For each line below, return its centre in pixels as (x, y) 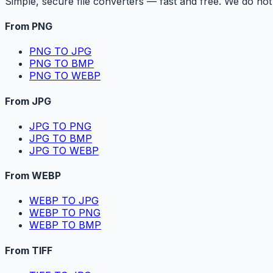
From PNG (29, 27)
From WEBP (33, 176)
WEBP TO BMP (65, 225)
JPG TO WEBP (64, 150)
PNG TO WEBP (65, 76)
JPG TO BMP (61, 138)
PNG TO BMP (62, 64)
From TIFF (29, 250)
